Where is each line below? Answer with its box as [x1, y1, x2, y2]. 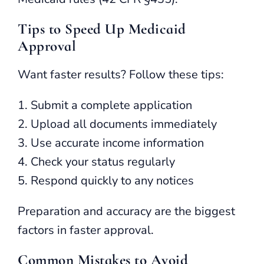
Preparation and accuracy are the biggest [18, 203, 235, 219]
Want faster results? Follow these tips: [18, 66, 224, 82]
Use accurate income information [31, 134, 204, 151]
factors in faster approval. [18, 222, 154, 238]
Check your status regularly [31, 153, 175, 170]
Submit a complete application [31, 97, 192, 113]
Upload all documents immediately [31, 115, 217, 132]
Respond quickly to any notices [31, 172, 194, 189]
